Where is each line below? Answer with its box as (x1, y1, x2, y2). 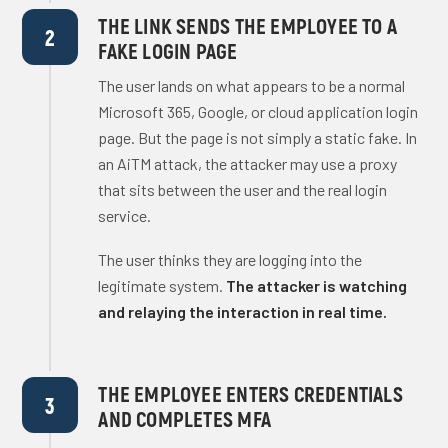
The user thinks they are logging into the (98, 250, 363, 269)
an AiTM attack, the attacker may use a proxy (98, 154, 398, 173)
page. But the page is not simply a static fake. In (98, 128, 418, 147)
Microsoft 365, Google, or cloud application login (98, 102, 419, 121)
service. (98, 206, 152, 225)
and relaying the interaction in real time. (98, 302, 388, 321)
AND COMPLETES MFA (98, 406, 271, 431)
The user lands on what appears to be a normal (98, 76, 406, 95)
